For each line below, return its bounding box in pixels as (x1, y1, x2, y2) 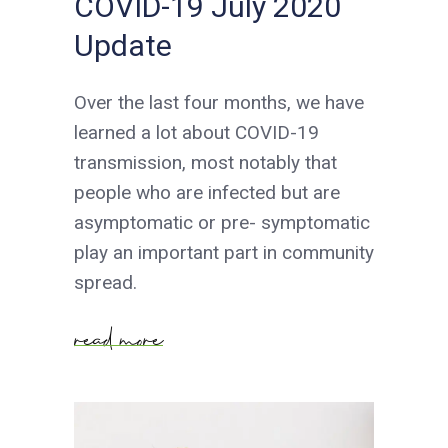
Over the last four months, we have (74, 90, 364, 114)
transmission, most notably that (74, 150, 337, 174)
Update (74, 27, 172, 63)
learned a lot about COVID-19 (74, 120, 319, 144)
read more (74, 312, 163, 357)
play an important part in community (74, 240, 374, 264)
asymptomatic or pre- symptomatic (74, 210, 370, 234)
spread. (74, 270, 137, 294)
